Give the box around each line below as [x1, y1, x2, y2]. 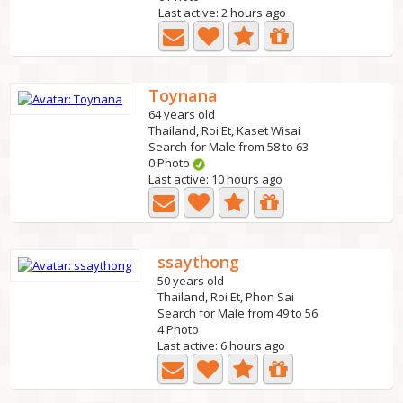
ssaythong [157, 251, 240, 273]
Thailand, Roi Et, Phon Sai [157, 289, 295, 305]
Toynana [148, 85, 219, 106]
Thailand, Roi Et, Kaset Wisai [148, 122, 301, 139]
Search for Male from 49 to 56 [157, 305, 318, 321]
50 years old [157, 273, 225, 289]
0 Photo [148, 155, 193, 171]
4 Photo [157, 321, 200, 337]
